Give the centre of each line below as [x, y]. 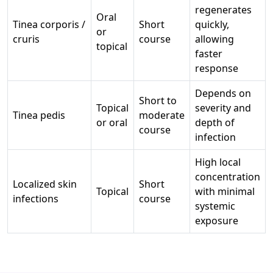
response [217, 69]
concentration [228, 177]
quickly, [212, 25]
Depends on [223, 94]
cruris [26, 39]
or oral [112, 123]
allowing [214, 39]
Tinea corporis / [49, 25]
